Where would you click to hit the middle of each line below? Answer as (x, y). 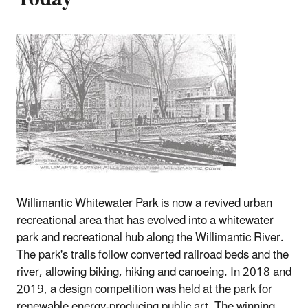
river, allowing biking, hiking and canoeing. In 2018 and (154, 273)
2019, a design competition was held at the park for (144, 290)
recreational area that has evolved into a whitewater (145, 221)
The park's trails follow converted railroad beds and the (153, 255)
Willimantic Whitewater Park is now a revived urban (144, 204)
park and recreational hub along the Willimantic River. (150, 238)
